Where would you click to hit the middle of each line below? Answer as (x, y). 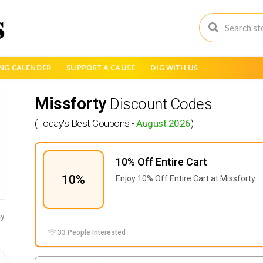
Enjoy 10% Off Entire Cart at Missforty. (186, 178)
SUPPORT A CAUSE (101, 68)
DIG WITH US (174, 68)
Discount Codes (161, 104)
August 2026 (163, 123)
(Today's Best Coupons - (85, 123)
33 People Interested (91, 232)
